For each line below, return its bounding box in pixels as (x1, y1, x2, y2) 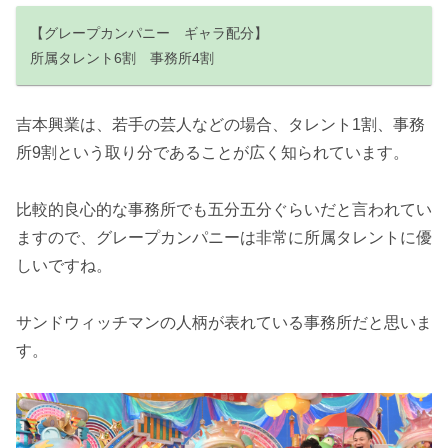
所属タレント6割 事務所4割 (30, 49, 215, 66)
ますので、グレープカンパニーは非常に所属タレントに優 (16, 228, 432, 246)
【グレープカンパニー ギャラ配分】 (30, 24, 269, 41)
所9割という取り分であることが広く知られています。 (16, 144, 409, 162)
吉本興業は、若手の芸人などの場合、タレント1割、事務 (16, 116, 425, 134)
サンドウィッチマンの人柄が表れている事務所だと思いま (16, 313, 432, 331)
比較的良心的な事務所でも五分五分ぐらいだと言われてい (16, 200, 432, 218)
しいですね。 (16, 256, 112, 274)
